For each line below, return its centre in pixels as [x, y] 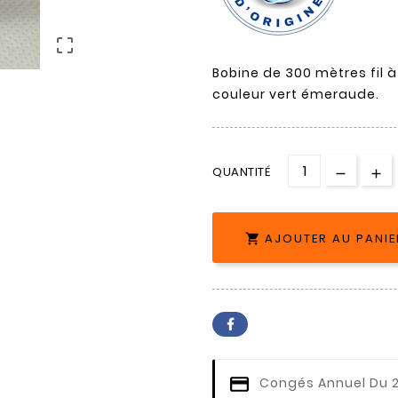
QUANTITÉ [241, 172]
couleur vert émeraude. [296, 95]
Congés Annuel [313, 383]
